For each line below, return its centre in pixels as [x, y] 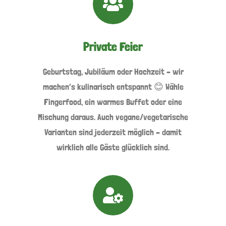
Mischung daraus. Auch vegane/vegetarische [113, 117]
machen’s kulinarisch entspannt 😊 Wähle [113, 86]
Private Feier [113, 46]
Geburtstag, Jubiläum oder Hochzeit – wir [113, 71]
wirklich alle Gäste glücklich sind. [113, 147]
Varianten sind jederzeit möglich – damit [113, 132]
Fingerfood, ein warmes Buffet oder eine [113, 101]
